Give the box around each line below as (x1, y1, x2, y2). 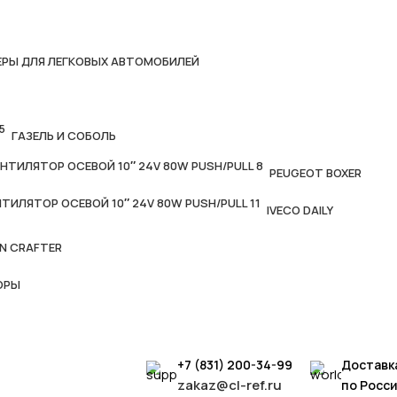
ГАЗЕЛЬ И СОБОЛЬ (12, 128, 116, 144)
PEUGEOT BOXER (269, 165, 362, 181)
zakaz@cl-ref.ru (177, 376, 282, 394)
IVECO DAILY (267, 202, 333, 218)
